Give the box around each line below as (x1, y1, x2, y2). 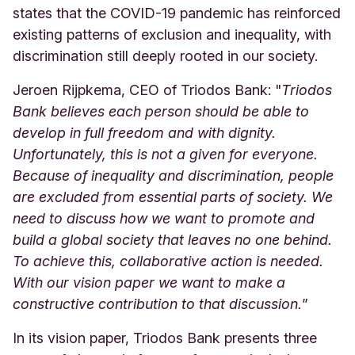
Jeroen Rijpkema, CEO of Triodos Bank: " (13, 81, 281, 98)
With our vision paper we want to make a (13, 273, 285, 291)
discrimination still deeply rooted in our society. (13, 47, 322, 64)
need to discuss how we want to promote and (13, 209, 315, 227)
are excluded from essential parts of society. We (13, 188, 333, 205)
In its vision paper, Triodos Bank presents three (13, 329, 317, 346)
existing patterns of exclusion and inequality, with (13, 25, 331, 43)
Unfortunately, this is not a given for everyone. (13, 145, 318, 162)
